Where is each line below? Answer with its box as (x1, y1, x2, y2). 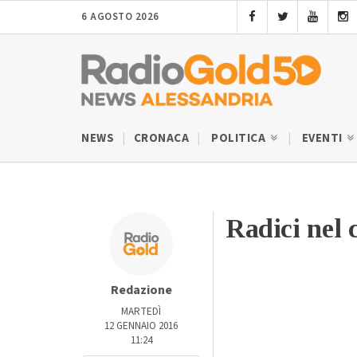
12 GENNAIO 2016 (104, 318, 178, 333)
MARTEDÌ (121, 304, 161, 319)
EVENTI (301, 129, 345, 147)
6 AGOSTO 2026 (81, 10, 159, 24)
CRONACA (133, 129, 189, 147)
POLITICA (211, 129, 269, 147)
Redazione (110, 280, 172, 299)
